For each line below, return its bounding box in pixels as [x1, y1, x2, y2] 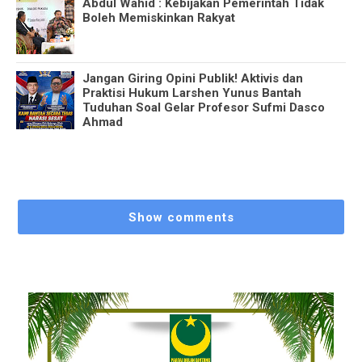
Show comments [128, 209, 234, 225]
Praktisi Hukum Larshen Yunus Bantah [82, 86, 301, 101]
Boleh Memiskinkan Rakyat [82, 11, 235, 26]
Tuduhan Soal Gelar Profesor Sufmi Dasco [82, 100, 325, 116]
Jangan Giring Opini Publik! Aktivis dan [82, 71, 303, 86]
